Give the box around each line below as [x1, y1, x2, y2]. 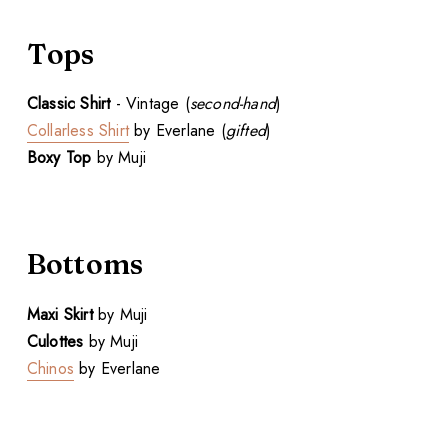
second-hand [189, 91, 277, 115]
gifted [225, 118, 267, 142]
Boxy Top [26, 145, 92, 169]
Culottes [26, 329, 84, 353]
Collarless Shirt [26, 118, 130, 142]
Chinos [26, 356, 75, 380]
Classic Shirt [26, 91, 111, 115]
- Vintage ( [110, 91, 190, 115]
